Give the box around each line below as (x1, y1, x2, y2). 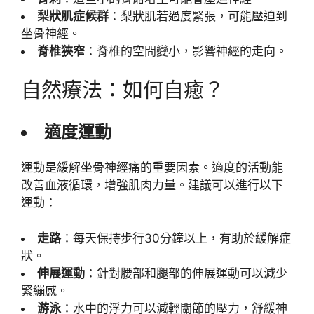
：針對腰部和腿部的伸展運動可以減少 (85, 266, 287, 280)
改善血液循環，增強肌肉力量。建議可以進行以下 (21, 178, 283, 193)
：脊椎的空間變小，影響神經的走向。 (85, 44, 287, 59)
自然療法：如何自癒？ (21, 77, 224, 102)
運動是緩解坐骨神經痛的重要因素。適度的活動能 (21, 161, 283, 175)
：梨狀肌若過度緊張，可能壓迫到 (109, 9, 287, 24)
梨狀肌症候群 (37, 9, 109, 24)
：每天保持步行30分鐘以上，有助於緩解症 (61, 231, 291, 245)
